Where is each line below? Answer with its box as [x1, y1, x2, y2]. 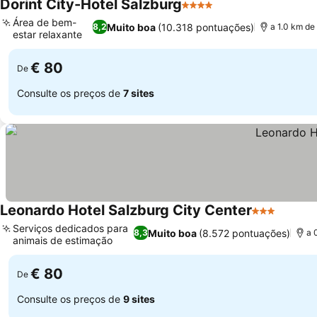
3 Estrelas [251, 211, 304, 225]
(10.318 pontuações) [157, 21, 254, 33]
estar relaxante [13, 28, 82, 40]
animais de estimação [13, 234, 113, 246]
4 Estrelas [181, 5, 234, 19]
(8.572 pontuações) [199, 226, 291, 239]
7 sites [123, 86, 154, 99]
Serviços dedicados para [13, 222, 128, 234]
